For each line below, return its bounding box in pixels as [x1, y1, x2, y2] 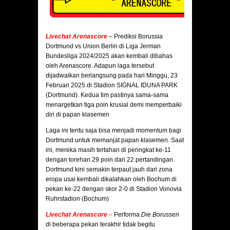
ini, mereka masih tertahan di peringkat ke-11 [46, 146, 171, 154]
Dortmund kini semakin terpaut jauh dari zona [46, 166, 172, 174]
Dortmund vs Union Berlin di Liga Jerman [46, 43, 161, 50]
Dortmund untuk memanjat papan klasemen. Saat [46, 137, 184, 144]
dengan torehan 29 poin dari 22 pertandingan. [46, 156, 175, 164]
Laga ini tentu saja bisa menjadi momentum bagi [46, 127, 181, 135]
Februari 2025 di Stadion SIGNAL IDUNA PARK [46, 82, 178, 89]
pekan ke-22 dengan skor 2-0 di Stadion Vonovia [46, 185, 182, 193]
